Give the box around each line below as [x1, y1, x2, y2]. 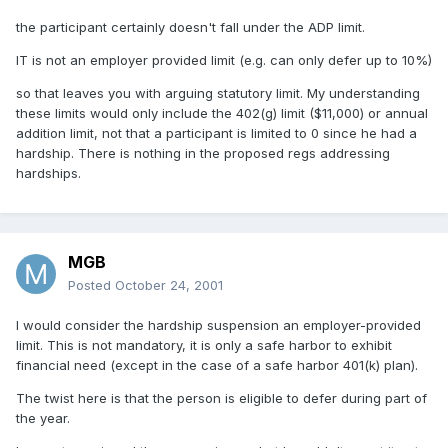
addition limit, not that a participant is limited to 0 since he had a [16, 125, 417, 142]
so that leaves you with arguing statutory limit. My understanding [16, 85, 420, 102]
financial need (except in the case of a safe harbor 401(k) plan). [16, 357, 418, 374]
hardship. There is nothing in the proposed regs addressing [16, 145, 390, 162]
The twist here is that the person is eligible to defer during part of [16, 390, 427, 407]
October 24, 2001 [115, 277, 223, 294]
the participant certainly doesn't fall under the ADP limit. [16, 19, 365, 36]
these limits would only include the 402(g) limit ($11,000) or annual [16, 105, 428, 122]
